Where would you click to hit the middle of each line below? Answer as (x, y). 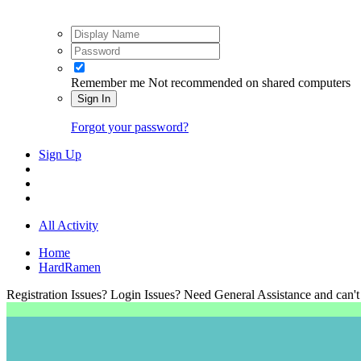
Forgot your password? (130, 127)
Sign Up (60, 154)
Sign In (94, 98)
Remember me (108, 82)
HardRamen (70, 267)
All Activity (68, 225)
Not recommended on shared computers (249, 82)
